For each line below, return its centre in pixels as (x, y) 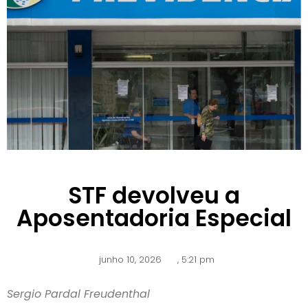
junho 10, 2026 (130, 260)
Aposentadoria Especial (154, 219)
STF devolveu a (154, 196)
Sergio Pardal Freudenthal (78, 294)
